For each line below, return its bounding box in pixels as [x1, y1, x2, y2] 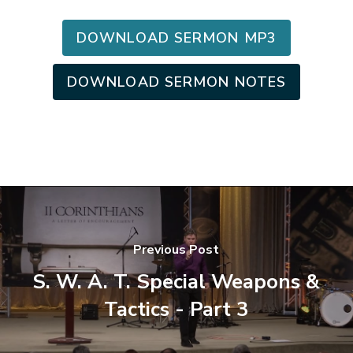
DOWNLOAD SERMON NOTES [66, 72, 287, 91]
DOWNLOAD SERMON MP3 [76, 28, 277, 47]
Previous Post [133, 241, 220, 258]
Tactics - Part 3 [104, 295, 249, 323]
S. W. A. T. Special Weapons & [32, 268, 321, 295]
